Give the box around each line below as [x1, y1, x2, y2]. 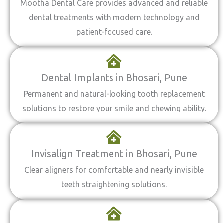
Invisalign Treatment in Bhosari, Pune [31, 148, 197, 159]
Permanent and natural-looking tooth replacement [23, 89, 205, 98]
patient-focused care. [76, 27, 152, 36]
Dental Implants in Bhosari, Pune [41, 72, 187, 83]
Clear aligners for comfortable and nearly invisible [24, 165, 204, 174]
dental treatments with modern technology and [28, 13, 200, 22]
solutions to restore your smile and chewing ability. [22, 104, 206, 112]
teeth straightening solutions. [61, 180, 167, 189]
